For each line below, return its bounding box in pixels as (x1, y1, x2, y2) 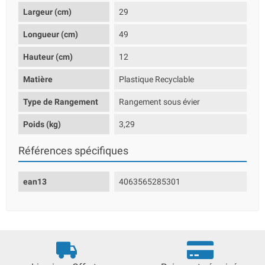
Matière (23, 75, 53, 84)
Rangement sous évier (119, 97, 201, 106)
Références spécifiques (18, 145, 128, 157)
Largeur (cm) (23, 7, 72, 17)
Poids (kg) (23, 119, 61, 129)
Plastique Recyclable (119, 75, 195, 84)
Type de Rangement (23, 97, 98, 106)
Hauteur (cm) (23, 52, 73, 62)
